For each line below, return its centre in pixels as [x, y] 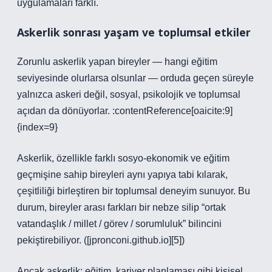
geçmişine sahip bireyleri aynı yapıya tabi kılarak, [122, 175]
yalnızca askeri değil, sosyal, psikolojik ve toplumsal [129, 94]
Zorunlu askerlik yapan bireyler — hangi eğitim [117, 62]
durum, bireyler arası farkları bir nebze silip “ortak [121, 207]
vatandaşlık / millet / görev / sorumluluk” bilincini [119, 224]
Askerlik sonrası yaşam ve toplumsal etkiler [134, 32]
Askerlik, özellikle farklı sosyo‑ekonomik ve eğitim [123, 158]
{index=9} [37, 127]
